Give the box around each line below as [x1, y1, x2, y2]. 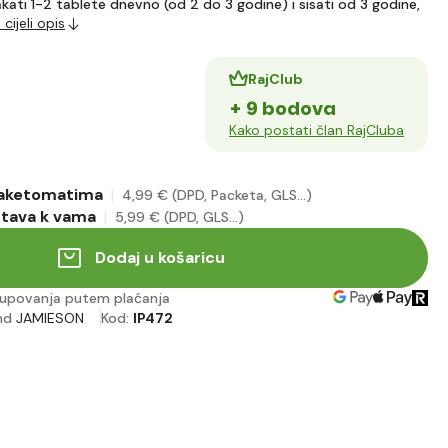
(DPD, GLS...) [164, 208, 244, 227]
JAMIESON [16, 309, 84, 328]
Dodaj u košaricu [95, 247, 225, 269]
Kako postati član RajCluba [229, 121, 404, 140]
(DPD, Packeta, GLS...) [172, 186, 312, 205]
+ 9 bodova [229, 96, 336, 122]
